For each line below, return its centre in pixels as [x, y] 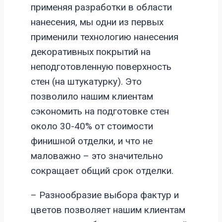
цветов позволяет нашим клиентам [108, 210]
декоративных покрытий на [91, 52]
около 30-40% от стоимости [92, 126]
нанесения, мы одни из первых [97, 22]
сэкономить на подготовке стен [100, 111]
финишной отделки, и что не [92, 141]
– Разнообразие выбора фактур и [105, 195]
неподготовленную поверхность [101, 67]
